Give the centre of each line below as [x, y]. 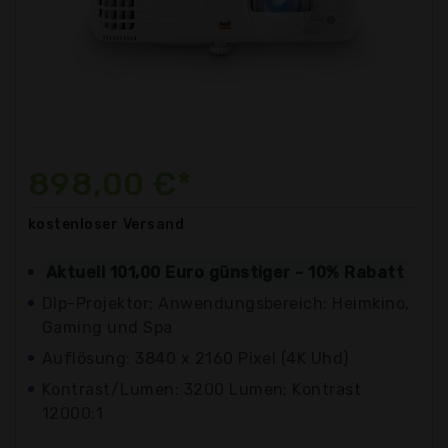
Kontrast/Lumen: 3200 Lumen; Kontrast [202, 389]
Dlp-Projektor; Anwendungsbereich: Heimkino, [226, 303]
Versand [153, 224]
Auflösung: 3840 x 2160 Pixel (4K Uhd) [195, 358]
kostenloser [73, 224]
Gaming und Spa [107, 327]
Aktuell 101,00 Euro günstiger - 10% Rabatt [225, 272]
